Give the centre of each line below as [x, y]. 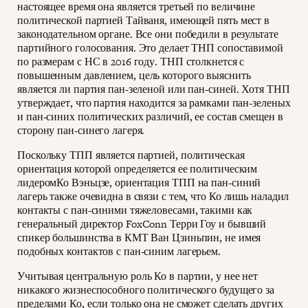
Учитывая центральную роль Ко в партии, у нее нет [138, 276]
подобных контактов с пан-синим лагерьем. [119, 252]
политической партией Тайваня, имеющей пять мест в [144, 21]
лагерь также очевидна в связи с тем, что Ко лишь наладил [153, 197]
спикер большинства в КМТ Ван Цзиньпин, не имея [139, 238]
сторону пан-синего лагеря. [81, 131]
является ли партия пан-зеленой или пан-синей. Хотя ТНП [154, 89]
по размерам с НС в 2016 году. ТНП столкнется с [131, 62]
